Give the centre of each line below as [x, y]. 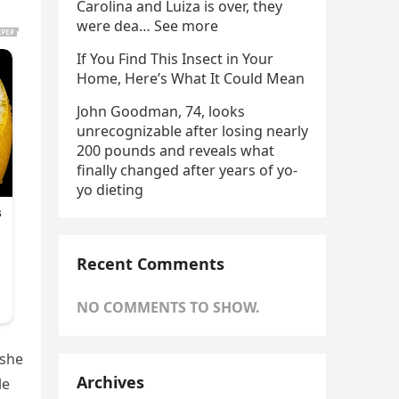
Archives [110, 382]
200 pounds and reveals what [175, 151]
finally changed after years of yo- [187, 170]
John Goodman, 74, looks [161, 111]
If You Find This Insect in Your [175, 59]
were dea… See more [147, 26]
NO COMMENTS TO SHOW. [168, 307]
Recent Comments [151, 264]
